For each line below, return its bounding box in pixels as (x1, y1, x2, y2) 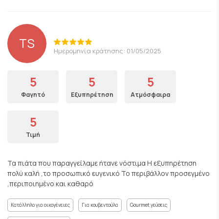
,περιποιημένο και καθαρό (7, 179, 93, 188)
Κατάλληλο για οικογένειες (11, 201, 70, 208)
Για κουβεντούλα (82, 201, 118, 208)
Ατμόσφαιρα (131, 90, 170, 99)
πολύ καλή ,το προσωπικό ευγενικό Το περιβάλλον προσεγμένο (7, 169, 210, 178)
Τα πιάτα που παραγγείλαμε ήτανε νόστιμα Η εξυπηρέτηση (7, 158, 197, 168)
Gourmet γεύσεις (130, 201, 167, 208)
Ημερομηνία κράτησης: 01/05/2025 (54, 46, 161, 55)
